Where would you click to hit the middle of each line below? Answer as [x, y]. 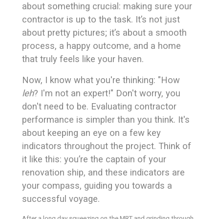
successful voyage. [61, 199]
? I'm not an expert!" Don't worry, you [107, 93]
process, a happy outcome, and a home [101, 46]
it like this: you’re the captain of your [94, 159]
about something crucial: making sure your [107, 6]
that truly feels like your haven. [83, 59]
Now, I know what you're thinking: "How [101, 80]
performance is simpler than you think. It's [106, 120]
